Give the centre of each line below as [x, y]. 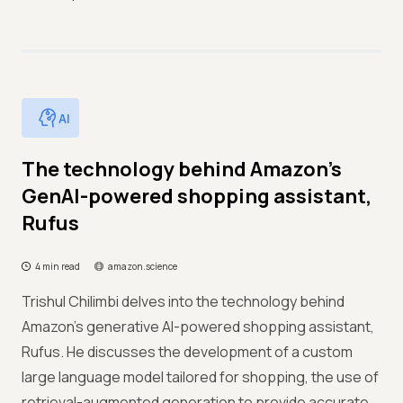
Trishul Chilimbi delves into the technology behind [183, 301]
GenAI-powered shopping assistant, [197, 196]
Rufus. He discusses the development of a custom [187, 352]
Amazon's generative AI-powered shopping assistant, [198, 327]
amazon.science [143, 266]
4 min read [58, 266]
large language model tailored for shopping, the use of [200, 377]
